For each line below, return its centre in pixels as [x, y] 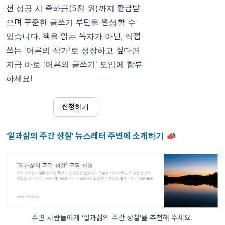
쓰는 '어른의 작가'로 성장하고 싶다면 [73, 50]
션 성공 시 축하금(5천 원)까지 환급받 [73, 8]
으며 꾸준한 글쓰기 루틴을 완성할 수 [71, 22]
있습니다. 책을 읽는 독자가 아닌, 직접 [73, 36]
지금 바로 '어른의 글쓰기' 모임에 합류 [74, 65]
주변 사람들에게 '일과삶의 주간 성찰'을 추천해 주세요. [113, 218]
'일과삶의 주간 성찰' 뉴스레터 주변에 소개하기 [85, 136]
